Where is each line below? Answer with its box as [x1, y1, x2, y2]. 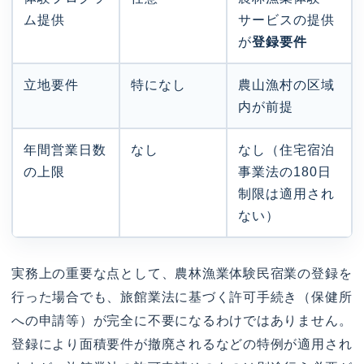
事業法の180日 [238, 165, 331, 180]
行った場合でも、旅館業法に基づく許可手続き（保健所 [11, 290, 353, 305]
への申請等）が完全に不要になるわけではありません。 [11, 314, 353, 328]
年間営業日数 [24, 143, 106, 158]
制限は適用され [238, 187, 335, 201]
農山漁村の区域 [238, 78, 335, 93]
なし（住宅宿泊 [238, 143, 335, 158]
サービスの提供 [238, 13, 335, 28]
